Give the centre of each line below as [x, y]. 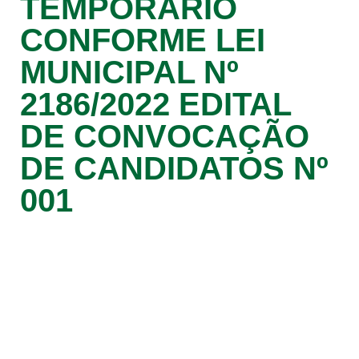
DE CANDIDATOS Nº [174, 168]
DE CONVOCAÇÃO [165, 136]
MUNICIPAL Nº [129, 72]
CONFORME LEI [143, 40]
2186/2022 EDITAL [155, 104]
